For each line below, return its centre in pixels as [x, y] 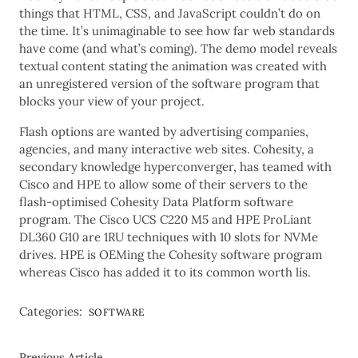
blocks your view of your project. [112, 101]
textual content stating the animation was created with [173, 66]
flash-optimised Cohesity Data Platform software [156, 201]
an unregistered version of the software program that [169, 83]
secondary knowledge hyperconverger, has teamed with [175, 166]
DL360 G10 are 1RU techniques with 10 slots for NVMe [169, 237]
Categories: [51, 311]
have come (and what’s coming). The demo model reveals [178, 48]
